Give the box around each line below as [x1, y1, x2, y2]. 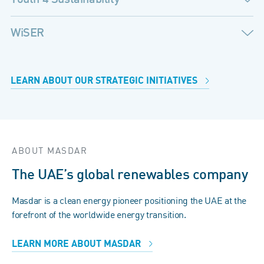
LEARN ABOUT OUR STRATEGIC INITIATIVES [11, 75, 200, 86]
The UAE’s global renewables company [12, 167, 248, 182]
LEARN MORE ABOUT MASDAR [12, 238, 143, 249]
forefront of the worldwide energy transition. [12, 208, 186, 220]
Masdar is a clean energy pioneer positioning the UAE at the [12, 194, 247, 206]
